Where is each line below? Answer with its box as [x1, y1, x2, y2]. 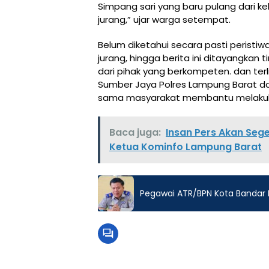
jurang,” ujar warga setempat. [98, 13, 231, 26]
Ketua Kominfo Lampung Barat [109, 140, 262, 154]
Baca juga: [109, 125, 161, 140]
